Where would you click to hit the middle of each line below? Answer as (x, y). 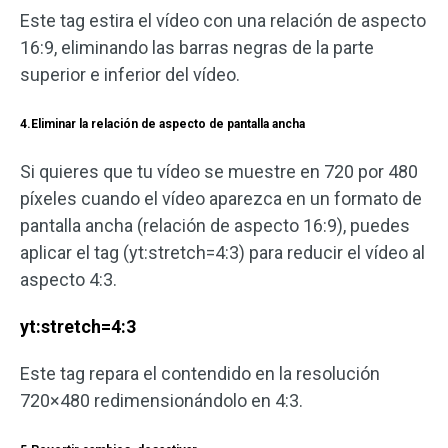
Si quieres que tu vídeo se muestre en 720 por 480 (219, 172)
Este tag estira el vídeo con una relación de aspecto (223, 21)
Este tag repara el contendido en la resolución (200, 374)
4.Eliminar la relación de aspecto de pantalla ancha (162, 124)
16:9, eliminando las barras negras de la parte (197, 48)
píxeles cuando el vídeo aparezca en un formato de (221, 199)
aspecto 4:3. (68, 280)
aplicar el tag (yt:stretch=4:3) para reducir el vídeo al (222, 253)
